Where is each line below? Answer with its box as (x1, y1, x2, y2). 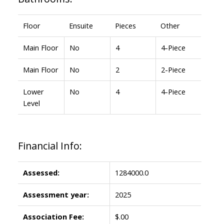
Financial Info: (17, 138, 82, 152)
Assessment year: (22, 189, 89, 199)
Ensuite (68, 20, 93, 30)
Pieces (114, 20, 136, 30)
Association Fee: (22, 211, 84, 221)
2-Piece (160, 64, 185, 74)
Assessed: (22, 167, 59, 177)
